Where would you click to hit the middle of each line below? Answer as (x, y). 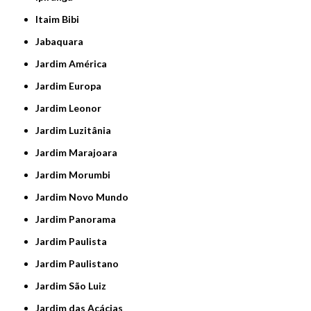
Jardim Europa (71, 85)
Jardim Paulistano (79, 263)
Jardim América (74, 63)
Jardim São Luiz (73, 285)
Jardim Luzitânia (76, 130)
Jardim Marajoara (79, 152)
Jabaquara (62, 41)
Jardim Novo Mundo (84, 196)
